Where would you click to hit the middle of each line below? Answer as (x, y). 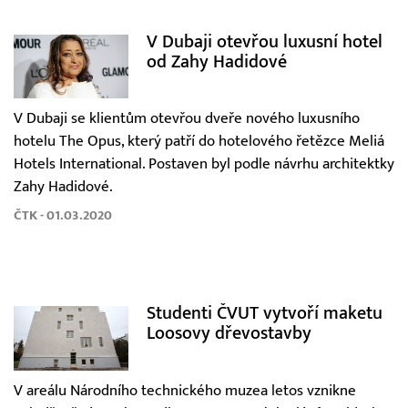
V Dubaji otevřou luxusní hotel (264, 41)
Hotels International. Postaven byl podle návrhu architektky (204, 164)
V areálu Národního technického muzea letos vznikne (185, 391)
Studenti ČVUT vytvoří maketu (264, 313)
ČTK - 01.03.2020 (63, 216)
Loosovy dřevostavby (229, 333)
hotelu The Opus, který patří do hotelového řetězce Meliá (199, 142)
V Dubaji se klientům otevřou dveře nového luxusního (187, 119)
